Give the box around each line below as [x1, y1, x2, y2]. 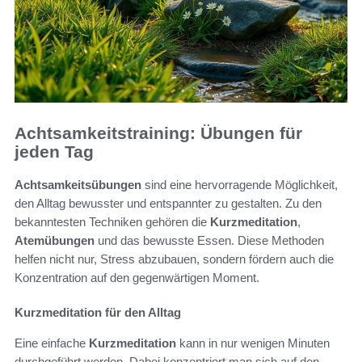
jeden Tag [15, 142, 94, 162]
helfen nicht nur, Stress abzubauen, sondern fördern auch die [15, 251, 334, 266]
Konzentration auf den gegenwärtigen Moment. [15, 270, 259, 284]
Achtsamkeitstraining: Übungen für [15, 124, 302, 143]
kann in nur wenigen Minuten [176, 335, 330, 350]
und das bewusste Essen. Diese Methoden [95, 233, 324, 247]
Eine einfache [15, 335, 89, 350]
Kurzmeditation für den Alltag [15, 305, 181, 319]
